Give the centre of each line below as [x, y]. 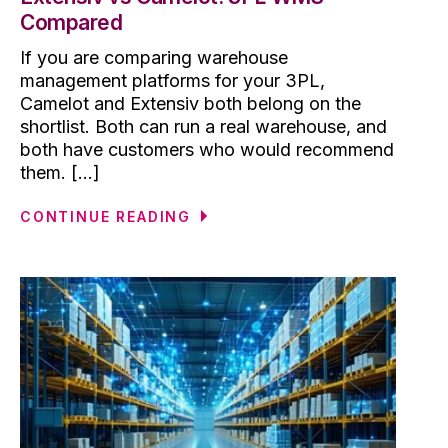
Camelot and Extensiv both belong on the [190, 104]
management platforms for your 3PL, [172, 81]
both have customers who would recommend [207, 150]
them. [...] [60, 173]
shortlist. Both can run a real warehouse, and [203, 127]
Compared [71, 23]
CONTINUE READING [106, 217]
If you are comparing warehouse [154, 58]
